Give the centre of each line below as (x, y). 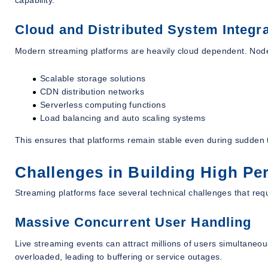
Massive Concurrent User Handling (133, 223)
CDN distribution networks (92, 91)
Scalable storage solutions (93, 78)
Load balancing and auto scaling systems (123, 118)
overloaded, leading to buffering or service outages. (119, 256)
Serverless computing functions (103, 104)
